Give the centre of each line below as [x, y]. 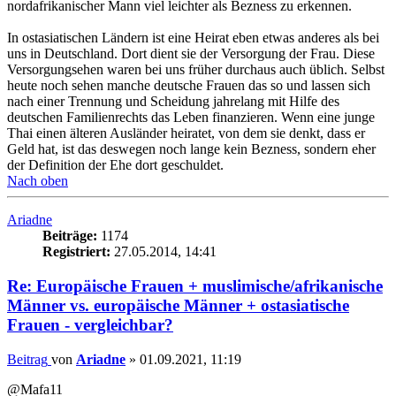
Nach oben [38, 181]
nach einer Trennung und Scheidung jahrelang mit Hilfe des [173, 102]
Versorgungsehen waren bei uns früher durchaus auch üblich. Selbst [196, 70]
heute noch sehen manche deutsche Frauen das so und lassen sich [189, 86]
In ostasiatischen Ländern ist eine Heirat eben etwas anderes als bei [193, 38]
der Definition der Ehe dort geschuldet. [115, 165]
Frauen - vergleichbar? [90, 325]
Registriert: [76, 252]
